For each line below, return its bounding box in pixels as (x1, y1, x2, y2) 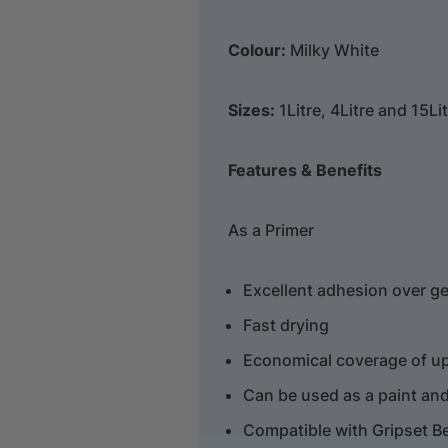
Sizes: (228, 99, 276, 120)
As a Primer (228, 219, 315, 240)
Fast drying (243, 314, 330, 335)
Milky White (286, 39, 380, 60)
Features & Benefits (228, 159, 383, 180)
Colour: (228, 39, 287, 60)
